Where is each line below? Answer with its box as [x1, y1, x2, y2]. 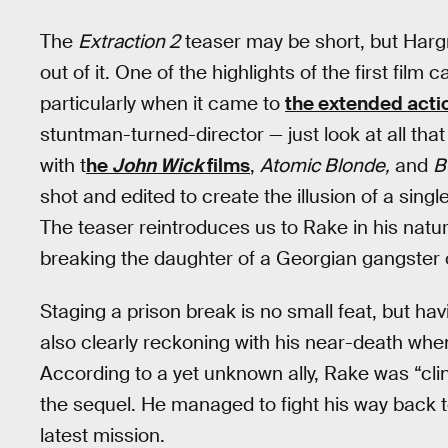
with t [40, 153, 86, 179]
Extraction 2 [78, 29, 180, 55]
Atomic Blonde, [260, 153, 390, 179]
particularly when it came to [40, 91, 285, 117]
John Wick [112, 153, 203, 179]
